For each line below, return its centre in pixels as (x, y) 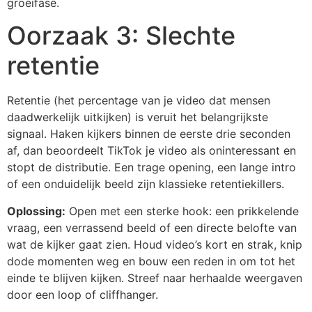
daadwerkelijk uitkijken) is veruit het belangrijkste (138, 117)
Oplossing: (36, 211)
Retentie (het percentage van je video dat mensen (139, 101)
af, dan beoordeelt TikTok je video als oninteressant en (151, 151)
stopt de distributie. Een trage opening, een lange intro (151, 167)
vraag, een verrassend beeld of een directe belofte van (152, 227)
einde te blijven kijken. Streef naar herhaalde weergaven (155, 278)
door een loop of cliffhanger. (83, 294)
